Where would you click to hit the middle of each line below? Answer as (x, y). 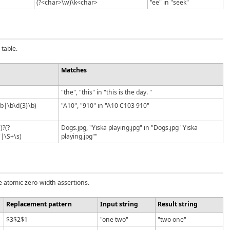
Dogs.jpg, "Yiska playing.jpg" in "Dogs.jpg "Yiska (129, 127)
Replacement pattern (39, 204)
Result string (178, 204)
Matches (74, 70)
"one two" (114, 219)
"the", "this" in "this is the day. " (107, 92)
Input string (119, 204)
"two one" (172, 219)
